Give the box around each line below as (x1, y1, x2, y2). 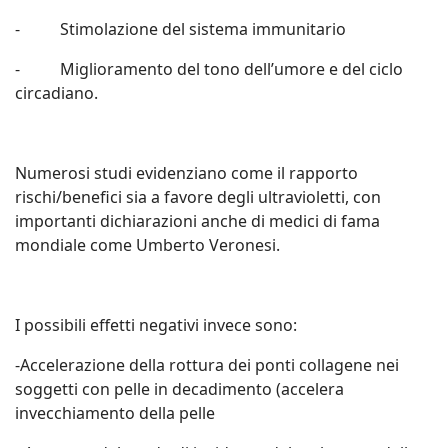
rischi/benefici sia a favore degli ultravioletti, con (15, 186, 381, 208)
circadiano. (15, 82, 98, 104)
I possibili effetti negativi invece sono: (15, 314, 297, 336)
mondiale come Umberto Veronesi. (15, 234, 280, 256)
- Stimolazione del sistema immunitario (15, 18, 346, 40)
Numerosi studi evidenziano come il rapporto (15, 162, 358, 184)
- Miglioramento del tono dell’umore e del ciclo (15, 58, 403, 80)
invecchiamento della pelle (15, 402, 215, 424)
